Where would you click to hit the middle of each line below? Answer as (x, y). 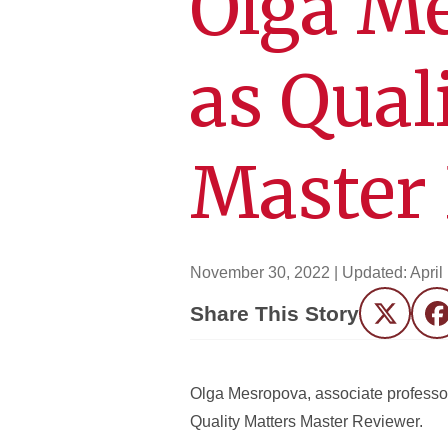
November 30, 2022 (260, 272)
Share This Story (274, 313)
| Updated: (372, 272)
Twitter (408, 320)
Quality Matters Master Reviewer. (306, 421)
